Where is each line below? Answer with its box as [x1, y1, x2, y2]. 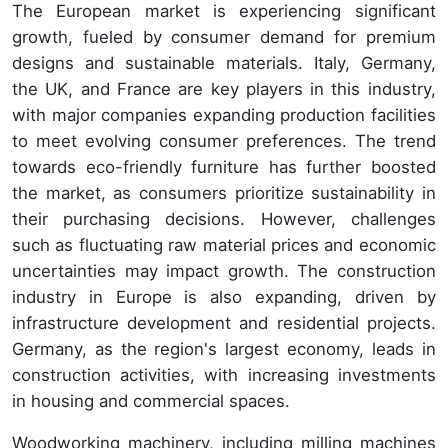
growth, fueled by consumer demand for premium [12, 27, 436, 48]
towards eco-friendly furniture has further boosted [12, 157, 436, 178]
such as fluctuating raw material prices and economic [12, 235, 436, 256]
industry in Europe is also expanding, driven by [12, 287, 436, 308]
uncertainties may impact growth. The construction [12, 261, 436, 282]
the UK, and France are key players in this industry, [12, 79, 436, 100]
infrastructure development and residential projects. [12, 313, 436, 334]
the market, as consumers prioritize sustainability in [12, 183, 436, 204]
